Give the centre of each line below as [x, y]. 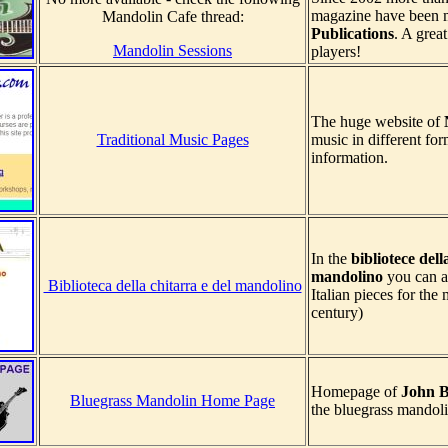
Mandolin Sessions [172, 51]
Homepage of [356, 392]
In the [331, 259]
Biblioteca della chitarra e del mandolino [172, 286]
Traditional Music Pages [172, 140]
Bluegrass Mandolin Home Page [172, 401]
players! [336, 52]
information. [349, 158]
